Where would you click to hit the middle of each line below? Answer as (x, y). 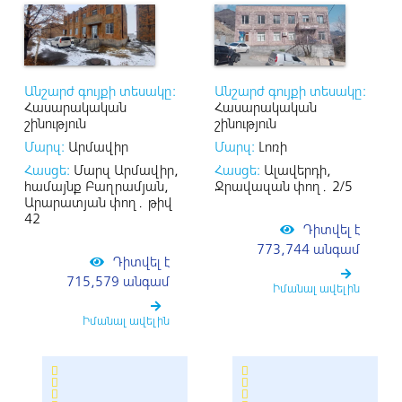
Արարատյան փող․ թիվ (98, 202)
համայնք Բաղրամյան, (96, 186)
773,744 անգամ (308, 249)
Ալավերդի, (296, 170)
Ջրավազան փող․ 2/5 (284, 186)
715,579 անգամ (118, 281)
